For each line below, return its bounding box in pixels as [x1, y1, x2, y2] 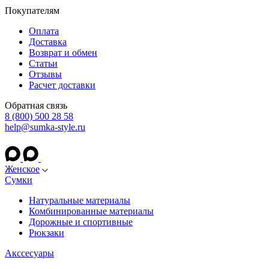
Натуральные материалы [29, 195, 130, 205]
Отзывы [29, 69, 62, 79]
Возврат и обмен [29, 47, 97, 58]
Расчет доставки [29, 80, 95, 90]
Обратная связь [5, 100, 67, 110]
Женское [5, 164, 40, 174]
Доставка [29, 37, 67, 47]
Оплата [29, 26, 59, 36]
